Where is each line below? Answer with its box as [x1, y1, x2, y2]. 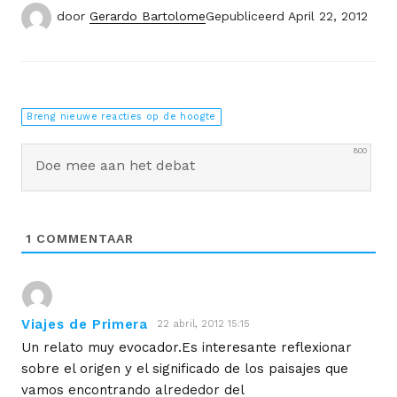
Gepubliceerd [206, 9, 284, 24]
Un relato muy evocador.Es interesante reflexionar [21, 339, 352, 355]
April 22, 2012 [288, 9, 368, 24]
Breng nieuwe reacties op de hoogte [27, 111, 216, 123]
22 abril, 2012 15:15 [156, 318, 250, 331]
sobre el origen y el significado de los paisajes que [21, 360, 348, 377]
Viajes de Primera [21, 315, 148, 332]
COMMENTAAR [32, 230, 134, 245]
